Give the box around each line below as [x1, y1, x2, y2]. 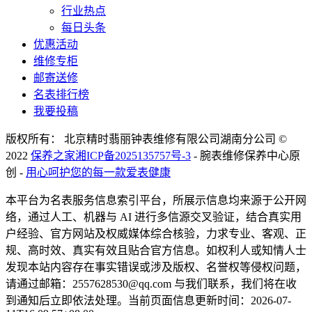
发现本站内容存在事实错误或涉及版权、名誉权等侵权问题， [6, 261, 306, 274]
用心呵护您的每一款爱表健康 [26, 166, 171, 179]
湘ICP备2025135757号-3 [75, 150, 191, 162]
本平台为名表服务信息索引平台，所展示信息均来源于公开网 [6, 194, 306, 207]
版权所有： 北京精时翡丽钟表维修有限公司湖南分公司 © [6, 133, 287, 146]
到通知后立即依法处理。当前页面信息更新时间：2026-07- [6, 295, 291, 307]
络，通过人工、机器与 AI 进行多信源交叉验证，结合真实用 [6, 211, 302, 224]
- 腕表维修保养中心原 [191, 150, 300, 162]
